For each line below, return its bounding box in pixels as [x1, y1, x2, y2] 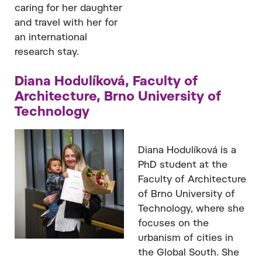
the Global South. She [138, 248, 239, 258]
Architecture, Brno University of [15, 91, 221, 104]
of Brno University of [138, 189, 235, 199]
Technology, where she [138, 204, 244, 214]
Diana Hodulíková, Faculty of [15, 75, 198, 89]
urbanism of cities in [138, 233, 233, 243]
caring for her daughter [15, 4, 122, 13]
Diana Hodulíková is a [138, 146, 236, 156]
